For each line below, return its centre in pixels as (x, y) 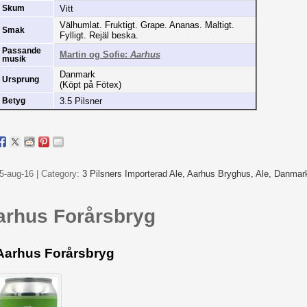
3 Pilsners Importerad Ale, (134, 173)
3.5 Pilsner (81, 101)
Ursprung (20, 80)
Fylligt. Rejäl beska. (99, 36)
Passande (21, 51)
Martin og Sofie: (95, 55)
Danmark (77, 75)
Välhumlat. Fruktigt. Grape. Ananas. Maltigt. (147, 25)
